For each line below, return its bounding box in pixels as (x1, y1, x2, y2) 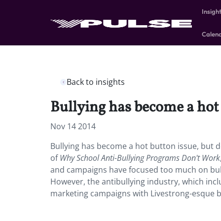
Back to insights (67, 76, 125, 87)
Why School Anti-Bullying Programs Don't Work (60, 152, 220, 163)
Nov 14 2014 (50, 121, 96, 132)
